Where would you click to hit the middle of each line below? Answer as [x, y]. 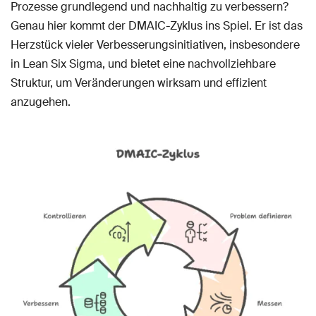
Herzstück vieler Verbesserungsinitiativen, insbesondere [155, 45]
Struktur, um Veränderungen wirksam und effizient [139, 83]
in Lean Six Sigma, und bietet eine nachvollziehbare [143, 64]
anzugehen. [41, 102]
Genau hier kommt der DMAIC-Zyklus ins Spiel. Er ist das [157, 26]
